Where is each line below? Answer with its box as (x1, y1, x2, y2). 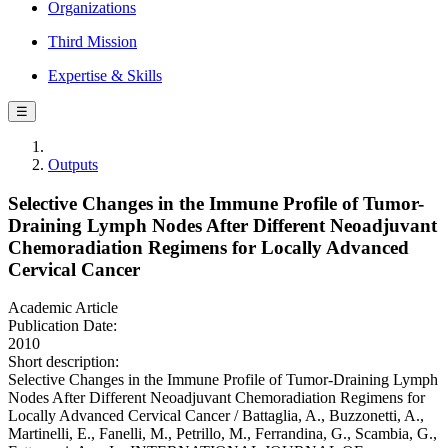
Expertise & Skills (48, 67, 162, 84)
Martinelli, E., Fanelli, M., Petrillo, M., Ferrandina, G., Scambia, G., (8, 425, 437, 443)
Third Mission (48, 33, 137, 50)
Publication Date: (8, 317, 117, 335)
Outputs (48, 156, 98, 173)
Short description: (8, 353, 119, 371)
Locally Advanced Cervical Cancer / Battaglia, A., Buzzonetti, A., (8, 407, 424, 425)
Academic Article (8, 299, 118, 317)
